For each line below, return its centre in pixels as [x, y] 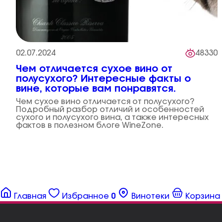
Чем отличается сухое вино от [94, 69]
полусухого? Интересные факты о [103, 79]
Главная [30, 196]
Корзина [203, 196]
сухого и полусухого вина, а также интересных [112, 117]
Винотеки [150, 196]
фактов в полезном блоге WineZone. [90, 125]
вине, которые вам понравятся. [96, 89]
